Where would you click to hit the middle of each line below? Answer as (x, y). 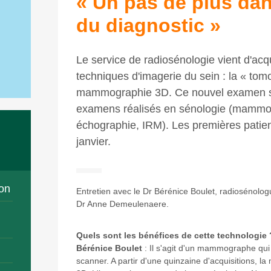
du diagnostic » (148, 25)
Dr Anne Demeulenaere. (122, 204)
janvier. (93, 142)
